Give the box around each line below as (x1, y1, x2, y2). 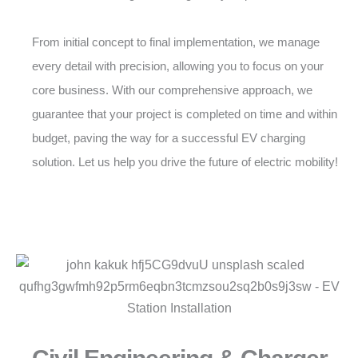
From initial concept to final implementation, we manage (32, 35, 320, 49)
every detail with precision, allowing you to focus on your (32, 59, 324, 73)
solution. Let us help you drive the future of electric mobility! (32, 155, 338, 169)
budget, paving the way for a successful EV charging (32, 131, 305, 145)
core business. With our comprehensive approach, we (32, 83, 312, 97)
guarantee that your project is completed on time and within (32, 107, 337, 121)
